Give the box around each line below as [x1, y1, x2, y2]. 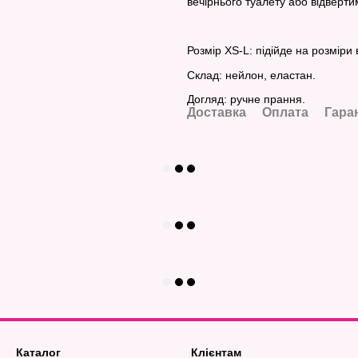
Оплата [262, 105, 308, 119]
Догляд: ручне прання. [187, 92, 305, 105]
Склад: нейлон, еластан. [187, 68, 316, 82]
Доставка [187, 105, 246, 119]
